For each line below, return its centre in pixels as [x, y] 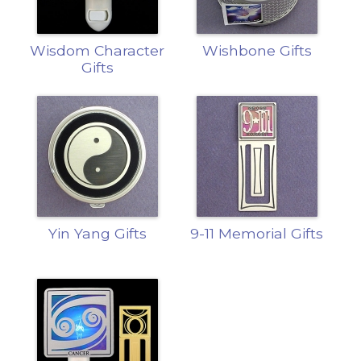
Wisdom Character [98, 50]
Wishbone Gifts [257, 50]
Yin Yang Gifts [97, 233]
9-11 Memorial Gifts [257, 233]
